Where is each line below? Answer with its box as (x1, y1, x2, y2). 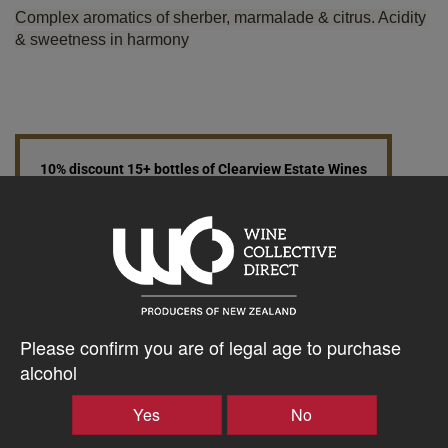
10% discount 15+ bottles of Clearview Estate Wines (40, 161, 367, 177)
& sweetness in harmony (15, 30, 189, 48)
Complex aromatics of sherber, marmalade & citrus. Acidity (15, 8, 426, 26)
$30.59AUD (15, 249, 167, 284)
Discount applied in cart (128, 181, 279, 197)
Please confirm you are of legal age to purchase (20, 333, 401, 360)
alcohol (20, 358, 77, 385)
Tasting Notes (75, 394, 170, 412)
